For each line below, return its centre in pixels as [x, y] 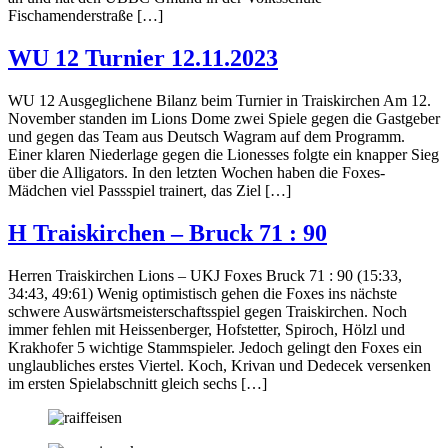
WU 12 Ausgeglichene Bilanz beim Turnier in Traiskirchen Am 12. [219, 101]
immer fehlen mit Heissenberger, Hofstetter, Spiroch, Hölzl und [206, 330]
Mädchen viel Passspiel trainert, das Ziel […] [149, 191]
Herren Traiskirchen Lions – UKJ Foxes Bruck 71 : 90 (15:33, [205, 276]
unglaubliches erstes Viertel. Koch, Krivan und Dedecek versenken [219, 366]
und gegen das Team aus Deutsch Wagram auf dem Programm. [206, 137]
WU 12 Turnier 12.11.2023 [143, 58]
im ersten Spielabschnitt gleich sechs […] [137, 384]
